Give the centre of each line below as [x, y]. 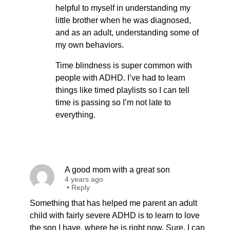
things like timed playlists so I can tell [122, 90]
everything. [75, 115]
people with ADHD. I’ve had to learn [120, 78]
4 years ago [84, 179]
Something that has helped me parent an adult [113, 203]
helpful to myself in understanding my [123, 8]
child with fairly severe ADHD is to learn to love [115, 215]
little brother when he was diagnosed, [123, 20]
